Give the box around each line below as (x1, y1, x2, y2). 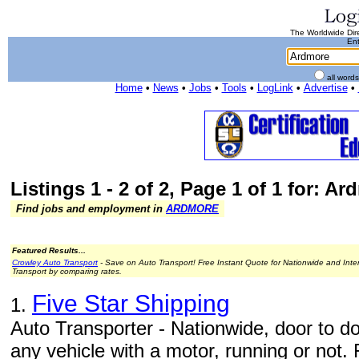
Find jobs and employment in (13, 203, 166, 215)
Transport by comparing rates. (12, 267, 122, 276)
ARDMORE (166, 203, 219, 215)
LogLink (256, 82, 293, 94)
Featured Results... (12, 246, 86, 255)
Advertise (303, 82, 348, 94)
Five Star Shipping (32, 290, 230, 317)
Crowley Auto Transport (12, 258, 98, 267)
